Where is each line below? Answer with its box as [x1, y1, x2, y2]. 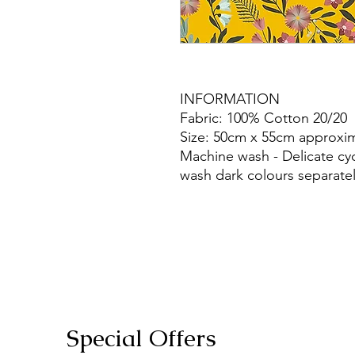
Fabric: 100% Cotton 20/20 [180, 109, 347, 127]
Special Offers [67, 322, 216, 353]
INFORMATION [180, 90, 280, 108]
